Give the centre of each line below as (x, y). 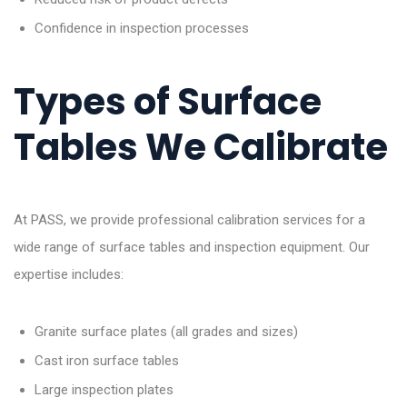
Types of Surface (168, 102)
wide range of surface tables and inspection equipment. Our (192, 248)
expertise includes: (69, 275)
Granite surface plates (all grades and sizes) (166, 332)
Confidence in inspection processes (141, 29)
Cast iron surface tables (106, 361)
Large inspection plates (104, 390)
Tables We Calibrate (201, 148)
